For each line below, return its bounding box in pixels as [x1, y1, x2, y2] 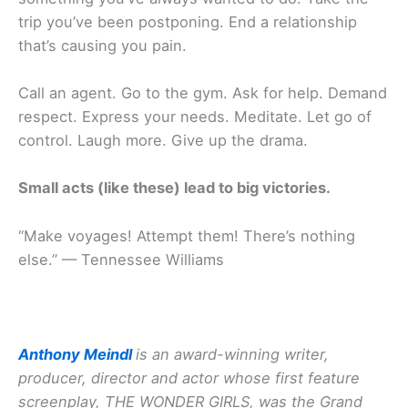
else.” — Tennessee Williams [18, 250, 224, 269]
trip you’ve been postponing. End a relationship [18, 12, 357, 31]
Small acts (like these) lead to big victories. [18, 178, 331, 198]
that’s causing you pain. [18, 36, 187, 55]
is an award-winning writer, [136, 345, 329, 364]
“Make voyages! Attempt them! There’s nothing [18, 226, 355, 245]
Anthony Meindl [18, 345, 132, 364]
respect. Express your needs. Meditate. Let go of [18, 107, 372, 127]
